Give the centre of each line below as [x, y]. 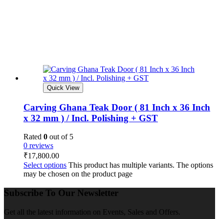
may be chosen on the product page [78, 174]
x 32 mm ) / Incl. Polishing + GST [91, 118]
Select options [45, 165]
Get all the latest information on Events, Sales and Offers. [92, 212]
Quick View [63, 88]
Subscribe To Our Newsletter [61, 193]
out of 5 [60, 137]
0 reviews [38, 146]
